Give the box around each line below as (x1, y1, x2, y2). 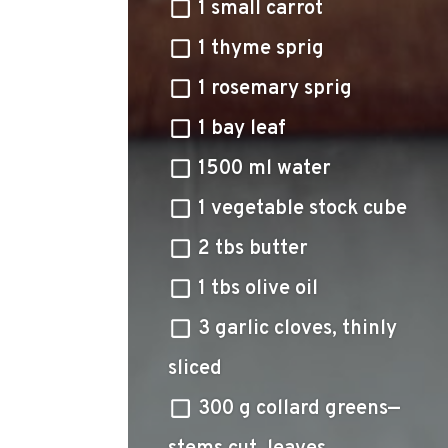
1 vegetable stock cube (198, 196, 407, 222)
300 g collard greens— (198, 396, 400, 422)
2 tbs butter (198, 236, 308, 262)
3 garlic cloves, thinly (198, 316, 397, 342)
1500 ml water (198, 156, 331, 182)
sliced (168, 356, 222, 382)
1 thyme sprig (198, 36, 324, 62)
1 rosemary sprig (198, 76, 352, 102)
